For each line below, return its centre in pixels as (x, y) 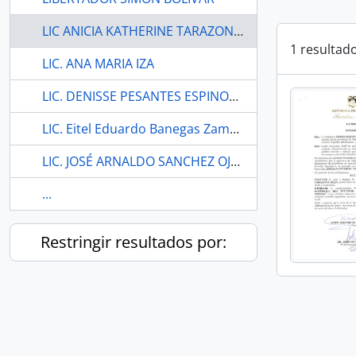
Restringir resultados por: (133, 242)
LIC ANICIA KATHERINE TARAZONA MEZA (238, 31)
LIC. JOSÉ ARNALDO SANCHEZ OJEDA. (235, 161)
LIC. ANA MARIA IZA (98, 64)
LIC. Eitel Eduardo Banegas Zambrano (234, 129)
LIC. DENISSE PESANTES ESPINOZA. (234, 96)
